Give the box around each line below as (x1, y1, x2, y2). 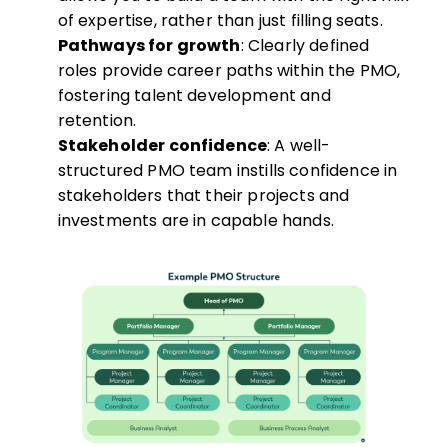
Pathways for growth (57, 34, 241, 58)
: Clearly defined (240, 34, 370, 58)
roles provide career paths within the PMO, (57, 59, 401, 83)
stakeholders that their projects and (57, 184, 350, 208)
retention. (57, 109, 137, 133)
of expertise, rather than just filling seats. (57, 9, 383, 33)
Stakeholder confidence (57, 134, 268, 158)
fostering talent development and (57, 84, 331, 108)
